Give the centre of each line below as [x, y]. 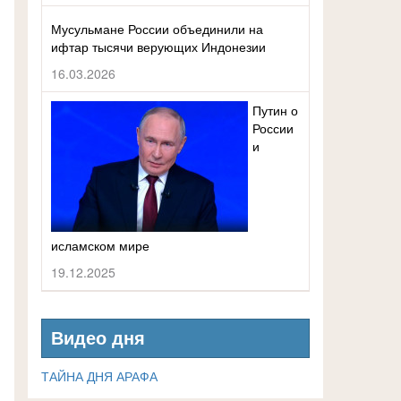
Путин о [275, 110]
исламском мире [100, 245]
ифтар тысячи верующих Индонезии [158, 47]
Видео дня [98, 338]
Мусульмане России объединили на [157, 29]
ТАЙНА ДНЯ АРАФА [99, 376]
